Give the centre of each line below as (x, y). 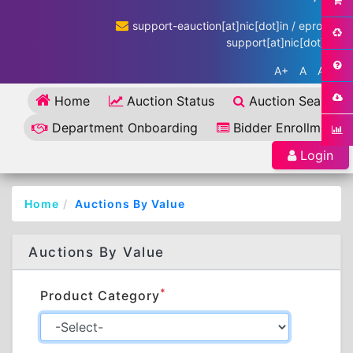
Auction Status (171, 101)
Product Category (100, 295)
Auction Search (294, 101)
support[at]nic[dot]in (280, 42)
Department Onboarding (125, 128)
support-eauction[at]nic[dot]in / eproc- (233, 26)
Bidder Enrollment (286, 128)
